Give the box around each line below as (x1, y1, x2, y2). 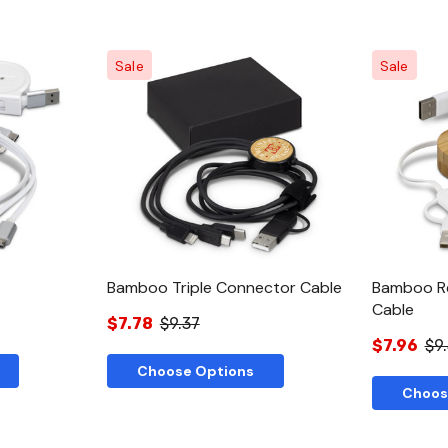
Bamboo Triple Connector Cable (106, 276, 342, 298)
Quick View (193, 128, 266, 147)
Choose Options (136, 361, 254, 380)
